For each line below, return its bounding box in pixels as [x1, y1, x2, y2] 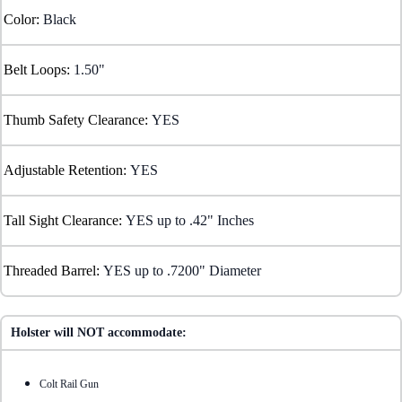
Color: [4, 11, 39, 27]
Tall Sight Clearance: [4, 212, 122, 228]
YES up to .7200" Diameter [103, 262, 261, 278]
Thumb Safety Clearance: [4, 111, 148, 127]
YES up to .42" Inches [126, 212, 254, 228]
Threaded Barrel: [4, 262, 100, 278]
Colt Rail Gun [39, 377, 99, 390]
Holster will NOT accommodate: [11, 325, 187, 339]
